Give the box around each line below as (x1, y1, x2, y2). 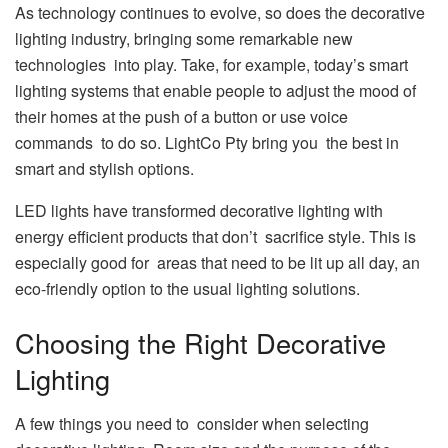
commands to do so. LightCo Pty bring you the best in (15, 131, 399, 155)
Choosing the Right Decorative (15, 322, 386, 362)
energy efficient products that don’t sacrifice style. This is (15, 225, 416, 249)
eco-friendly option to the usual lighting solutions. (15, 277, 360, 301)
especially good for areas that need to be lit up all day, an (15, 251, 420, 275)
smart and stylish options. (15, 157, 194, 181)
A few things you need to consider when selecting (15, 411, 369, 435)
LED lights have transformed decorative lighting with (15, 199, 383, 223)
